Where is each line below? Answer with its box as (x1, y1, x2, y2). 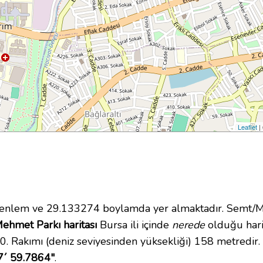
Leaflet (238, 122, 258, 132)
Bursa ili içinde (97, 218, 172, 232)
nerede (172, 218, 205, 232)
